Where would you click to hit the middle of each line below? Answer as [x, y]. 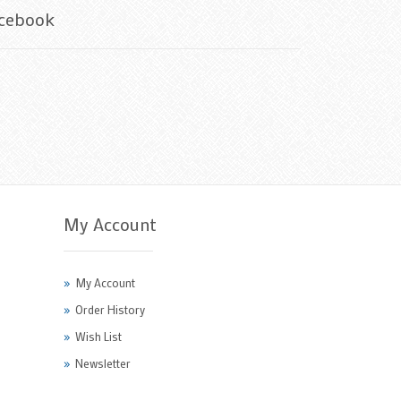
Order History [111, 309]
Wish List [99, 336]
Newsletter [103, 363]
